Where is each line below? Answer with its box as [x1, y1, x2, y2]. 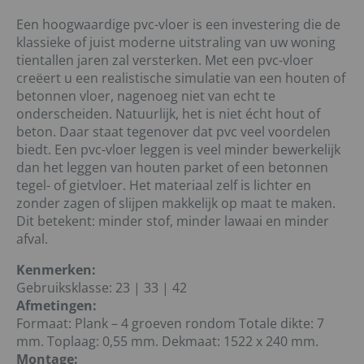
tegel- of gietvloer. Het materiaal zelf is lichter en [16, 176, 311, 195]
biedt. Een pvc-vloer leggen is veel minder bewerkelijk [16, 141, 340, 159]
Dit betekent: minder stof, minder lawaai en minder [16, 212, 329, 231]
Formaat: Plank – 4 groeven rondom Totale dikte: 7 [16, 314, 324, 333]
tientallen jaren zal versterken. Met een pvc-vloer [16, 51, 314, 70]
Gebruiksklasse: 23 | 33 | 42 [16, 279, 187, 297]
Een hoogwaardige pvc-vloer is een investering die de [16, 15, 340, 34]
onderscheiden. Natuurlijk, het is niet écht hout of [16, 105, 320, 123]
